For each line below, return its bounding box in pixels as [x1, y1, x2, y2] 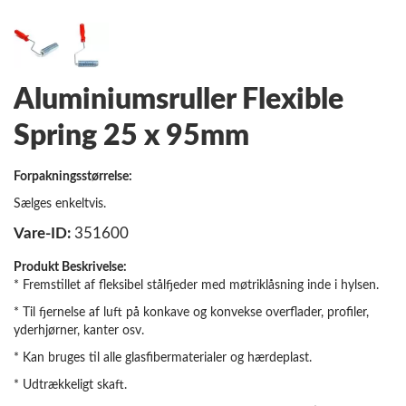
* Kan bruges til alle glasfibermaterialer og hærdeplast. [14, 351, 312, 364]
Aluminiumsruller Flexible [14, 85, 343, 114]
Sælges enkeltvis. [14, 197, 110, 210]
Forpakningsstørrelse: [14, 169, 132, 183]
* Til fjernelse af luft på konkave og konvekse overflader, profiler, [14, 305, 369, 319]
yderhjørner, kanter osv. [14, 324, 144, 337]
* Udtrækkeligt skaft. [14, 378, 127, 391]
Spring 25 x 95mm [14, 121, 249, 150]
